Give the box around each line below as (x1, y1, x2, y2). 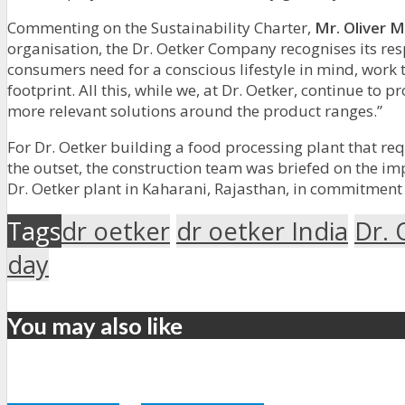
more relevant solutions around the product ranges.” (7, 99, 382, 121)
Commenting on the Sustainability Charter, (7, 16, 315, 38)
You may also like (7, 312, 183, 340)
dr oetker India (176, 213, 348, 248)
